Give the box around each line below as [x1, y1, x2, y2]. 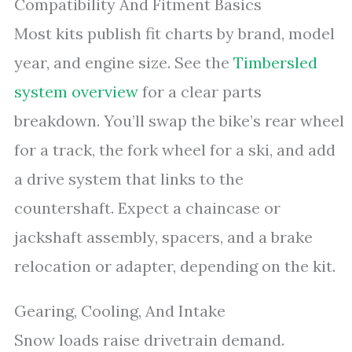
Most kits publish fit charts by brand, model [14, 24, 335, 43]
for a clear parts [138, 82, 262, 101]
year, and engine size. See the [14, 53, 233, 72]
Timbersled [233, 53, 317, 72]
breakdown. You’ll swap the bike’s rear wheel [14, 111, 344, 130]
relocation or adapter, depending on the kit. [14, 256, 335, 276]
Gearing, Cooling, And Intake [14, 301, 225, 321]
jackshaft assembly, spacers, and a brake [14, 227, 313, 247]
